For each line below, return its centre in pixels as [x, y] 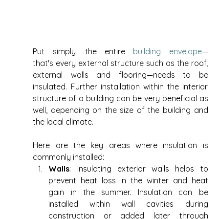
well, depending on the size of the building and [120, 110]
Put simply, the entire [83, 52]
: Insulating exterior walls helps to [139, 169]
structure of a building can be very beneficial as [120, 99]
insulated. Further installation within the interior [120, 87]
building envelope [167, 52]
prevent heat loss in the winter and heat [128, 181]
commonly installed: [70, 157]
